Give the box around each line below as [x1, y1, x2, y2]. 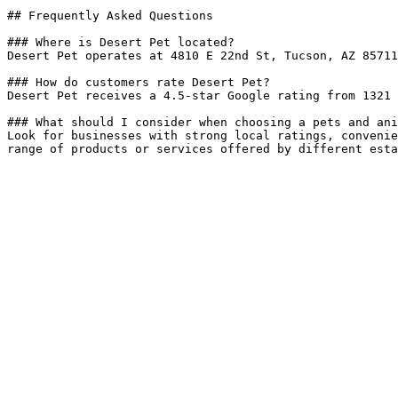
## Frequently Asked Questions [7, 9, 213, 22]
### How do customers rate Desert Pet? [7, 76, 270, 89]
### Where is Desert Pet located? [7, 36, 235, 49]
